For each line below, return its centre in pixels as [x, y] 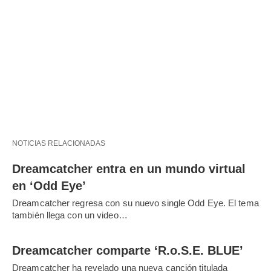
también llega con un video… [70, 215]
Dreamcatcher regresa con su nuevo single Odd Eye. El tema [135, 203]
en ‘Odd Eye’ [49, 186]
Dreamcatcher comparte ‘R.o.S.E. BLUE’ [128, 251]
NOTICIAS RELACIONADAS [59, 144]
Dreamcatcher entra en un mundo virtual [129, 169]
